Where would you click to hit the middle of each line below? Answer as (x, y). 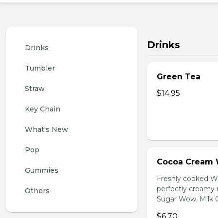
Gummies (42, 170)
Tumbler (40, 68)
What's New (46, 129)
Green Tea (179, 77)
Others (37, 191)
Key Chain (43, 109)
